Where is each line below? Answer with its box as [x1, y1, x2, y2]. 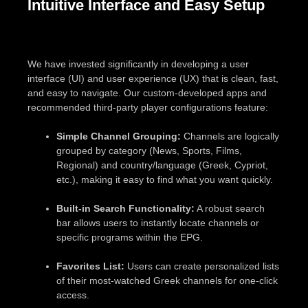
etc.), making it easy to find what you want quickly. [56, 173, 273, 185]
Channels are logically [181, 130, 279, 142]
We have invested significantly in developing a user [27, 58, 249, 69]
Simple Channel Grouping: [56, 130, 181, 142]
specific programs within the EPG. [56, 231, 203, 243]
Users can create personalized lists [124, 260, 279, 272]
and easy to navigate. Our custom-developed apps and [27, 87, 267, 98]
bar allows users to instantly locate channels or [56, 217, 259, 228]
